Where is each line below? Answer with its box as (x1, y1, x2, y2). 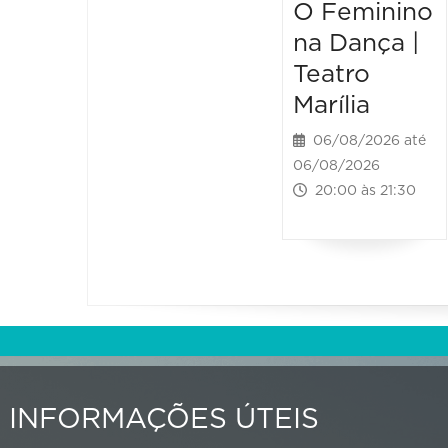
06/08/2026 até (305, 134, 427, 149)
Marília (293, 93, 371, 119)
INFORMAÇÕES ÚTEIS (9, 405, 319, 434)
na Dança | (293, 31, 420, 57)
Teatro (293, 62, 371, 88)
